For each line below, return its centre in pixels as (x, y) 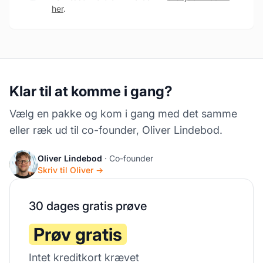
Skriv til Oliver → (70, 170)
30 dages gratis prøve (88, 206)
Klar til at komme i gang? (91, 91)
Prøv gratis (78, 234)
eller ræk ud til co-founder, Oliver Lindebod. (116, 130)
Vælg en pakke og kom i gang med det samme (123, 114)
